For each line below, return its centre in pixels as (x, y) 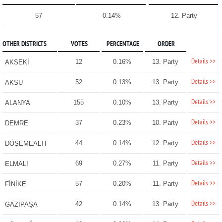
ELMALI (16, 164)
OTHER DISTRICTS (24, 45)
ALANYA (17, 103)
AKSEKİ (17, 62)
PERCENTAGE (123, 45)
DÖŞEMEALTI (26, 144)
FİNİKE (15, 184)
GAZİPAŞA (21, 205)
